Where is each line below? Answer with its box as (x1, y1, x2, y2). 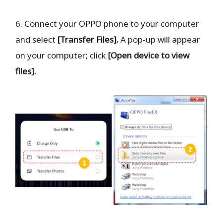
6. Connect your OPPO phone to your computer (15, 17, 200, 29)
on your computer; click (15, 49, 109, 61)
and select (15, 33, 58, 45)
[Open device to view (108, 49, 190, 61)
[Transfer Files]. (57, 33, 119, 45)
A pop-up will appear (118, 33, 201, 45)
